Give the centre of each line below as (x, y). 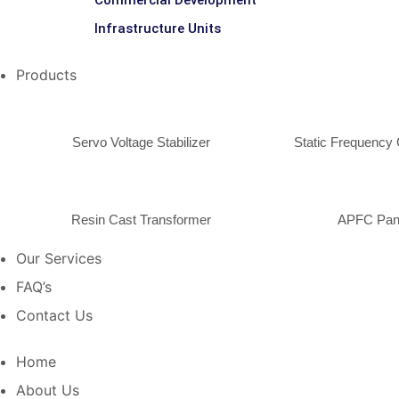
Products (46, 75)
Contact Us (54, 315)
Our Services (59, 258)
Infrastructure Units (158, 28)
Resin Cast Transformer (142, 220)
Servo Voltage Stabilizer (142, 142)
